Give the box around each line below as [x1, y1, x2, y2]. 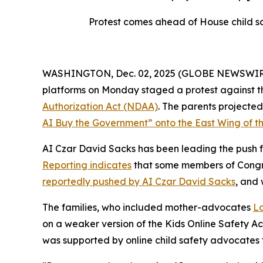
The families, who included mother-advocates [42, 201, 253, 213]
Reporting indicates [42, 159, 131, 171]
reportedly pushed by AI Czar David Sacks [42, 175, 235, 187]
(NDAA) [123, 100, 158, 112]
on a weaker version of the [42, 217, 165, 230]
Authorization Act [42, 100, 123, 112]
